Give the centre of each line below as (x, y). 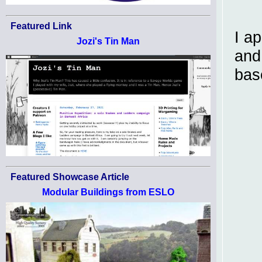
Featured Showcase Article (70, 177)
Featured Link (41, 26)
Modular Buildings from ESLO (108, 192)
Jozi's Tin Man (108, 41)
